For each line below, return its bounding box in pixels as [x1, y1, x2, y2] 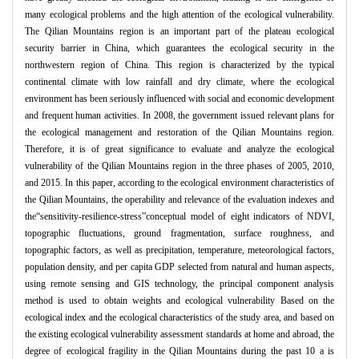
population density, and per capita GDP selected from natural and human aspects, [25, 261, 334, 273]
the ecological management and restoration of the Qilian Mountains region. [25, 127, 334, 139]
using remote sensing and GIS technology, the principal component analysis [25, 278, 334, 290]
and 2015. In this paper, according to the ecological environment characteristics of [25, 177, 334, 189]
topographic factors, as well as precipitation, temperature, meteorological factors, [25, 244, 334, 256]
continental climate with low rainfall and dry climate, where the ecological [25, 76, 334, 88]
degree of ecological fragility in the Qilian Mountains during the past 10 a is [25, 345, 334, 357]
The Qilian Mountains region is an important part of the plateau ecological [25, 26, 334, 38]
